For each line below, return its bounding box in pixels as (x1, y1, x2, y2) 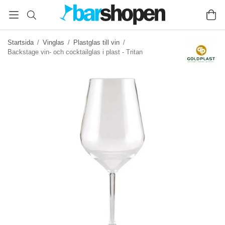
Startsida (8, 39, 34, 46)
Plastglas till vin (73, 39, 120, 46)
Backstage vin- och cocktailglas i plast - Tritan (8, 48, 143, 56)
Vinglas (43, 39, 64, 46)
